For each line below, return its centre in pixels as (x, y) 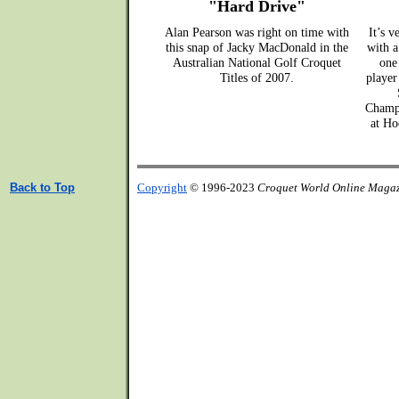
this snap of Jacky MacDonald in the (257, 47)
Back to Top (42, 187)
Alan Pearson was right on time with (257, 32)
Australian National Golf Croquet (257, 62)
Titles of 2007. (257, 77)
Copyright (162, 187)
